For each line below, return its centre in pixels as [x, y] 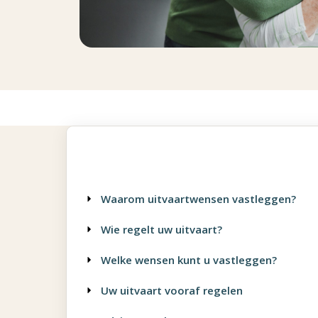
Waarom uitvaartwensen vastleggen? [198, 199]
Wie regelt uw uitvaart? [161, 229]
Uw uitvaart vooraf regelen [171, 290]
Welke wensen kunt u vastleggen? [188, 260]
